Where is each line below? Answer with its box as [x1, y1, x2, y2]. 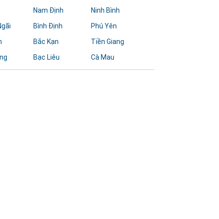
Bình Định [33, 22, 63, 30]
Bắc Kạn [33, 38, 59, 45]
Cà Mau [91, 53, 115, 61]
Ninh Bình [91, 6, 120, 14]
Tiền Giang [91, 38, 125, 45]
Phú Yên [91, 22, 117, 30]
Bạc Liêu [33, 53, 60, 61]
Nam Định [33, 6, 64, 14]
